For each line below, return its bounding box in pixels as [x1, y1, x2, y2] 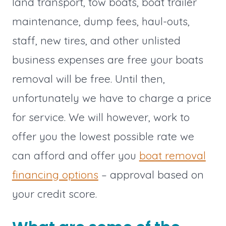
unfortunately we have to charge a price [12, 91, 211, 104]
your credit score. [12, 187, 97, 200]
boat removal [139, 148, 206, 162]
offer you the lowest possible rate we [12, 129, 194, 143]
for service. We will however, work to [12, 110, 190, 124]
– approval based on [98, 167, 204, 181]
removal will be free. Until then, [12, 72, 165, 85]
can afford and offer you [12, 148, 139, 162]
